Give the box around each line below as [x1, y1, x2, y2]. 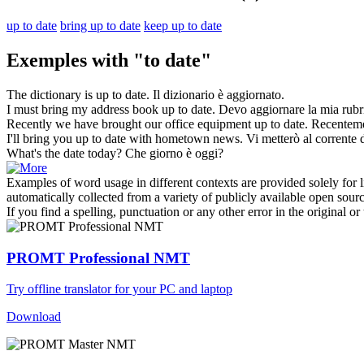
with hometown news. [126, 131, 243, 145]
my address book [68, 102, 162, 116]
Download [6, 310, 61, 324]
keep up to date [144, 19, 222, 33]
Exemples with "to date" [6, 50, 211, 71]
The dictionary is [6, 87, 96, 102]
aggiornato [227, 87, 281, 102]
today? [84, 145, 122, 160]
